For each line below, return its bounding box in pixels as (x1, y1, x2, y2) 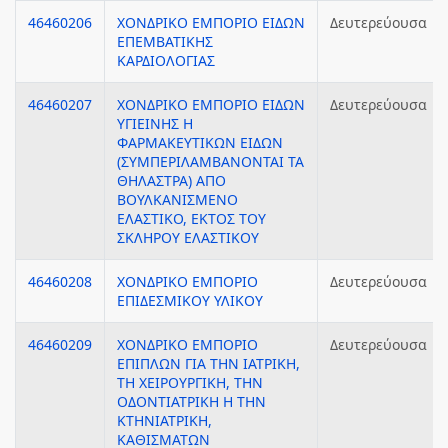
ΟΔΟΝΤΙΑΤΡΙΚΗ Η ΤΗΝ (117, 392, 266, 411)
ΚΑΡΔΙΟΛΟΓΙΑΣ (117, 51, 215, 70)
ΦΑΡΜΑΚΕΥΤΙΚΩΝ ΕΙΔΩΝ (117, 133, 283, 152)
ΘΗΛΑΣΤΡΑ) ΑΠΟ (117, 171, 226, 190)
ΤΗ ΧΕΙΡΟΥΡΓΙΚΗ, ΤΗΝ (117, 373, 263, 392)
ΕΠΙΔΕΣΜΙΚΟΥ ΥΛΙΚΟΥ (117, 291, 263, 310)
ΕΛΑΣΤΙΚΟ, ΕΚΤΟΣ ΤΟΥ (117, 209, 266, 228)
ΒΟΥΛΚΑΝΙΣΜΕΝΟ (117, 190, 238, 209)
